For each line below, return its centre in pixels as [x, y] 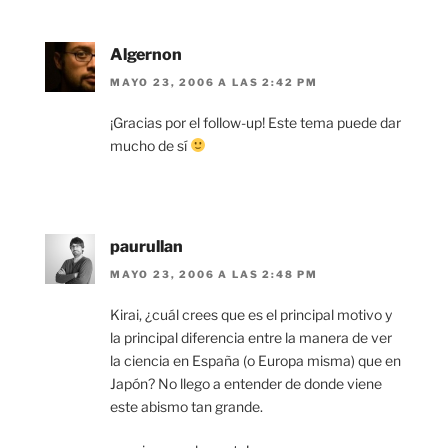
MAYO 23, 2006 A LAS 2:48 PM [214, 274]
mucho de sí [150, 145]
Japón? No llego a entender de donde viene [246, 384]
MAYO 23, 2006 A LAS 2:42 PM [214, 81]
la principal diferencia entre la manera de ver [251, 338]
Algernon [146, 54]
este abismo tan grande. [186, 407]
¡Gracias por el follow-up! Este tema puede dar [255, 122]
